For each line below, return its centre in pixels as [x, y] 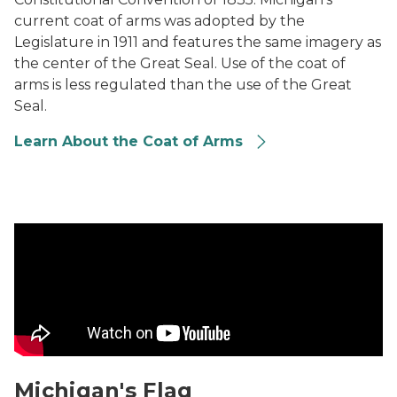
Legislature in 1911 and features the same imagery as [198, 42]
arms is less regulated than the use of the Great [183, 85]
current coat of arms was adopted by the [160, 21]
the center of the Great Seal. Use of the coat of [180, 63]
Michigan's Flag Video [89, 233]
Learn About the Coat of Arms [128, 141]
